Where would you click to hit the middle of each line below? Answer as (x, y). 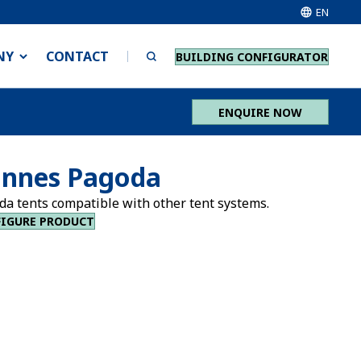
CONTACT (77, 56)
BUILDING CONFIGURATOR (252, 56)
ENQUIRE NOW (260, 112)
